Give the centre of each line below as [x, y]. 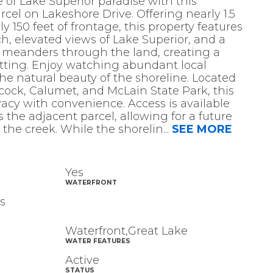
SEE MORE [202, 129]
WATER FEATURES [97, 241]
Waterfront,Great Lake [126, 231]
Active [82, 261]
